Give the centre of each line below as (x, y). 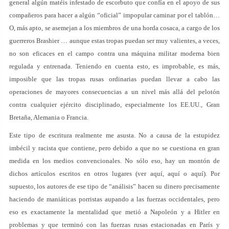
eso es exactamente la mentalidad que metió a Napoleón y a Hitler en (114, 212)
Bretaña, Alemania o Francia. (49, 117)
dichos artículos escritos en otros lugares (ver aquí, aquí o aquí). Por (114, 174)
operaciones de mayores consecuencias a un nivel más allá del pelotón (114, 92)
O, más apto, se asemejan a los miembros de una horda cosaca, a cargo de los (114, 28)
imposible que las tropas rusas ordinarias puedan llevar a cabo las (114, 79)
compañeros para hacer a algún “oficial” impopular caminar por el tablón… (114, 15)
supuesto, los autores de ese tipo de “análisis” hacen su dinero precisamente (114, 186)
